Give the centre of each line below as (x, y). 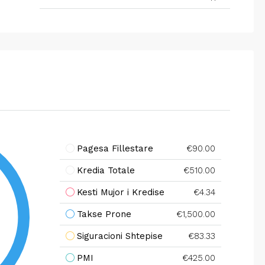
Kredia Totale (106, 170)
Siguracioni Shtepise (119, 236)
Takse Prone (104, 214)
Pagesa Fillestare (115, 148)
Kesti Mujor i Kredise (120, 192)
